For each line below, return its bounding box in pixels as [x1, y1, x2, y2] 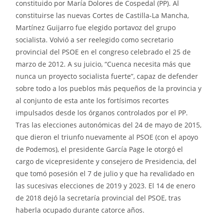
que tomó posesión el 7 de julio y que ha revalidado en [16, 168, 195, 178]
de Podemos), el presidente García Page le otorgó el [16, 144, 183, 154]
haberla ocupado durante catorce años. [16, 205, 145, 215]
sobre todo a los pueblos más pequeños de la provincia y [16, 83, 202, 93]
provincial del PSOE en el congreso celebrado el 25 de [16, 47, 191, 56]
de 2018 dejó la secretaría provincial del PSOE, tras [16, 193, 182, 202]
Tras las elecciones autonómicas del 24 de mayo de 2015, [16, 120, 202, 129]
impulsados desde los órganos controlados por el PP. [16, 108, 188, 117]
